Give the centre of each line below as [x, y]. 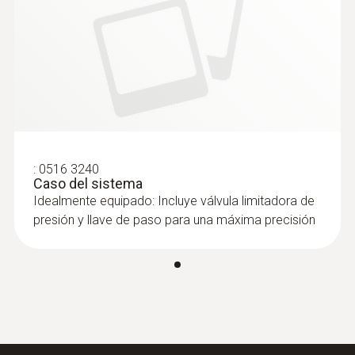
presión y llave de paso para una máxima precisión [174, 220]
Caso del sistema [88, 183]
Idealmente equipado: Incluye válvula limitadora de [174, 201]
